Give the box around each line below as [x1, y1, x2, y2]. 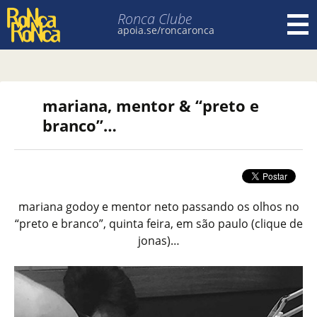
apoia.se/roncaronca [117, 23, 214, 37]
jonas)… [137, 233, 180, 248]
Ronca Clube [117, 9, 192, 28]
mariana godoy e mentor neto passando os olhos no [18, 199, 299, 214]
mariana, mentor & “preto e [42, 95, 259, 116]
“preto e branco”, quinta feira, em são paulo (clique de [14, 216, 303, 231]
